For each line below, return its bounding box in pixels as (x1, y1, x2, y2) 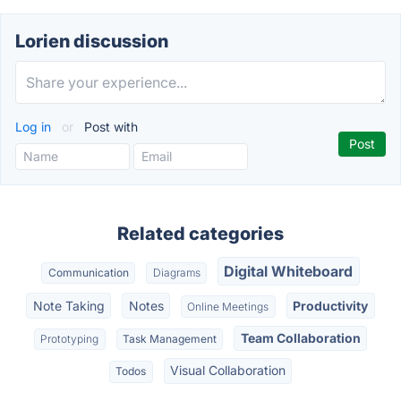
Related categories (117, 223, 284, 244)
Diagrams (152, 266, 200, 280)
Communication (47, 266, 129, 280)
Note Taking (32, 297, 105, 313)
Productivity (293, 297, 369, 313)
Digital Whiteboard (224, 262, 354, 281)
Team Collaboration (240, 329, 361, 346)
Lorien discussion (15, 30, 168, 52)
